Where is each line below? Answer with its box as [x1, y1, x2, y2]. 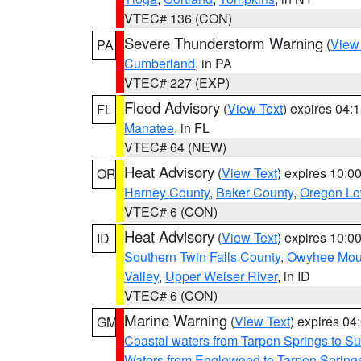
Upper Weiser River [165, 267, 277, 285]
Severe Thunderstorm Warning [124, 32, 323, 53]
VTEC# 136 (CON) [124, 9, 232, 27]
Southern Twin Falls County [124, 247, 280, 266]
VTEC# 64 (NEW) [124, 138, 226, 156]
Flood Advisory [124, 97, 220, 118]
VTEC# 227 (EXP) [124, 73, 230, 92]
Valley [124, 267, 159, 285]
